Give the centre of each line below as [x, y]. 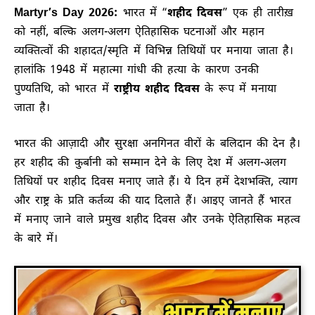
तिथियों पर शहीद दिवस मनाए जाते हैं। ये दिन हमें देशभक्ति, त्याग [156, 182]
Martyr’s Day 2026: [66, 14]
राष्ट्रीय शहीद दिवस [157, 90]
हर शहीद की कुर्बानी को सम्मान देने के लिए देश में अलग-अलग [150, 163]
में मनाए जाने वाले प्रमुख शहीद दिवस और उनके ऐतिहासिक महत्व [157, 220]
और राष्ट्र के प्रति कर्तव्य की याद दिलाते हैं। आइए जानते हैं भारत [153, 201]
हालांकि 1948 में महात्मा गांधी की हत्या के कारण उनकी [136, 71]
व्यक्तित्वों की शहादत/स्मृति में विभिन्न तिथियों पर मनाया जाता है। [154, 52]
